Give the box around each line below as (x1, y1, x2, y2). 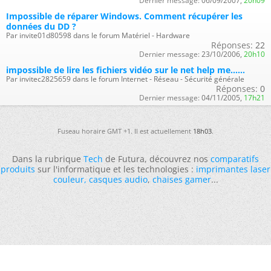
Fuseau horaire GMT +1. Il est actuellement (57, 126, 193, 135)
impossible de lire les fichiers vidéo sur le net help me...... (6, 64, 245, 76)
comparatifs (211, 152, 259, 165)
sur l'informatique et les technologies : (35, 163, 196, 175)
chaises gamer (152, 173, 211, 185)
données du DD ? (6, 20, 76, 32)
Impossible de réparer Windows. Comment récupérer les (6, 10, 243, 22)
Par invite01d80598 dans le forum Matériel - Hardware (6, 30, 190, 41)
